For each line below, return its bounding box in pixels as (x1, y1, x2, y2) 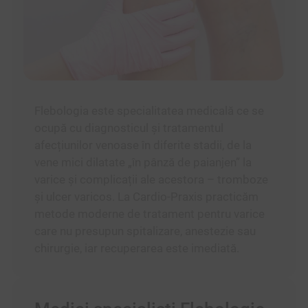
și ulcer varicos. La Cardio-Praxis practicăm (34, 190, 258, 204)
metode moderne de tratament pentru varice (34, 207, 265, 221)
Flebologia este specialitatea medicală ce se (34, 104, 264, 118)
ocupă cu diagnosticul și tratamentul (34, 121, 223, 135)
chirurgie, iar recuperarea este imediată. (34, 241, 239, 256)
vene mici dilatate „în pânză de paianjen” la (34, 155, 252, 170)
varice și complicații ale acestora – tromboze (34, 173, 268, 187)
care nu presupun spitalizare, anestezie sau (34, 224, 256, 239)
